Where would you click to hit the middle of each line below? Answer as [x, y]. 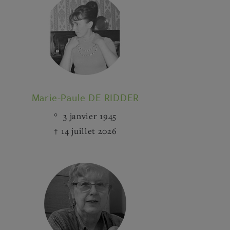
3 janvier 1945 [89, 116]
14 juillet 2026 [89, 131]
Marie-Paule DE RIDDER [85, 97]
